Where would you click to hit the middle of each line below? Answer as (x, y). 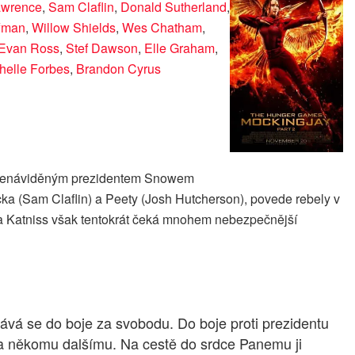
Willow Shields (74, 27)
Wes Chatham (162, 27)
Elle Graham (179, 48)
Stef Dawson (102, 48)
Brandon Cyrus (118, 68)
